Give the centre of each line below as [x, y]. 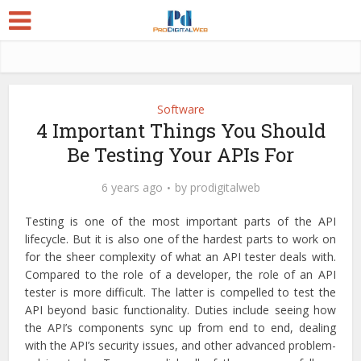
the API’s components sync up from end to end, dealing [180, 328]
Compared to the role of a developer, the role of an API [180, 274]
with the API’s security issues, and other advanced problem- [180, 345]
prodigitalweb [225, 187]
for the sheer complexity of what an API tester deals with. [180, 257]
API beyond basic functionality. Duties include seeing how [180, 310]
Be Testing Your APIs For [180, 155]
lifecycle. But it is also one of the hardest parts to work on [180, 239]
